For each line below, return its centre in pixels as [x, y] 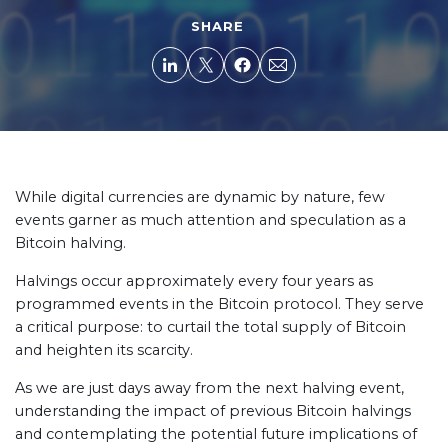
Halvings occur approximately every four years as [194, 281]
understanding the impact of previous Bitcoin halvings [213, 411]
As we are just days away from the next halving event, [209, 388]
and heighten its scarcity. [104, 350]
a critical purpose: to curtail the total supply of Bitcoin [210, 327]
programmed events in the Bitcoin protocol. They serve [219, 304]
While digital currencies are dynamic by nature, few [200, 197]
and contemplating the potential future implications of [216, 434]
